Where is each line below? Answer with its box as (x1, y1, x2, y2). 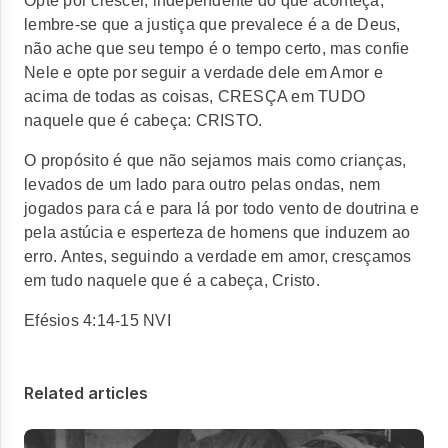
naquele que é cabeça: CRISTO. (24, 112, 263, 129)
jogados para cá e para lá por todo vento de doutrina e (24, 200, 420, 217)
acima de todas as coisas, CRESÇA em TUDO (24, 88, 365, 105)
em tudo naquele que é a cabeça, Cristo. (24, 272, 320, 289)
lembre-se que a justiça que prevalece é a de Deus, (24, 16, 401, 33)
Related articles (24, 383, 148, 403)
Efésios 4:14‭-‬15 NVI (24, 312, 171, 329)
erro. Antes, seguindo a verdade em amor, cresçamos (24, 248, 412, 265)
